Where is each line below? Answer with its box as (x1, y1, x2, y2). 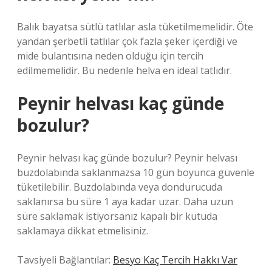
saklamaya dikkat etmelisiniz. (17, 224, 148, 237)
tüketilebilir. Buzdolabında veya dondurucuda (17, 180, 222, 194)
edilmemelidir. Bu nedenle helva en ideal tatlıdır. (17, 64, 232, 77)
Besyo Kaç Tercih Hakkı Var (113, 253, 237, 267)
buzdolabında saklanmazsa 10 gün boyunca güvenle (17, 166, 254, 179)
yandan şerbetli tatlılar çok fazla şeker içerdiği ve (17, 35, 237, 48)
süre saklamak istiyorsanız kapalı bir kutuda (17, 209, 217, 223)
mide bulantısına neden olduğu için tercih (17, 49, 203, 63)
